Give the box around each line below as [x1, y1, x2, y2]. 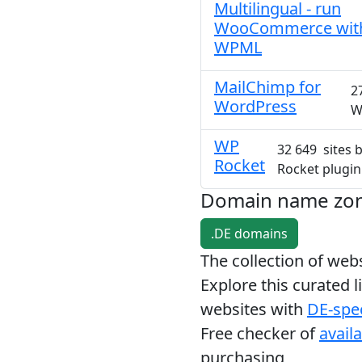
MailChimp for [214, 76, 321, 98]
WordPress [214, 95, 297, 117]
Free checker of [200, 322, 319, 344]
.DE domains [211, 225, 288, 242]
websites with [200, 298, 307, 320]
